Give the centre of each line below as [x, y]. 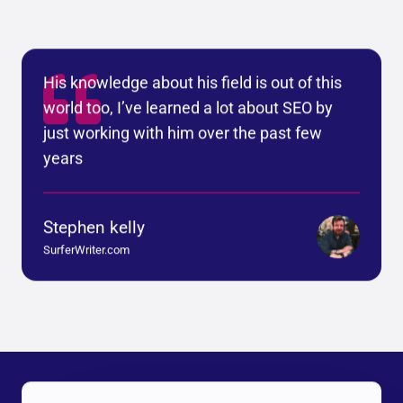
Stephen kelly [94, 227]
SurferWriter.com [86, 249]
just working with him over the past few [183, 133]
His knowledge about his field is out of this [193, 82]
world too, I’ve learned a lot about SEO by [188, 107]
